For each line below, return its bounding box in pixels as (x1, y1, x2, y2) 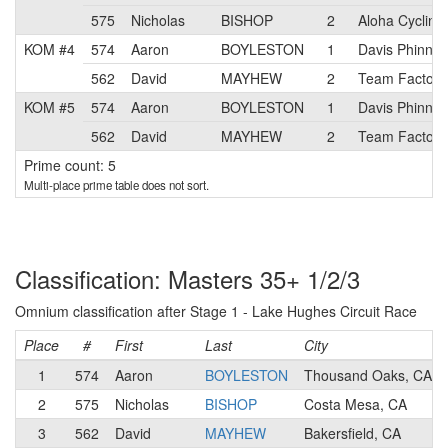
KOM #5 (24, 97, 75, 117)
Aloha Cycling (358, 10, 444, 30)
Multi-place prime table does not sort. (24, 177, 209, 193)
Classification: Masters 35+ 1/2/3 (15, 261, 360, 296)
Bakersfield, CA (304, 423, 401, 443)
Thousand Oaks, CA (304, 365, 432, 385)
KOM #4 (24, 39, 75, 59)
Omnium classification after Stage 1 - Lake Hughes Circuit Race (15, 301, 417, 321)
